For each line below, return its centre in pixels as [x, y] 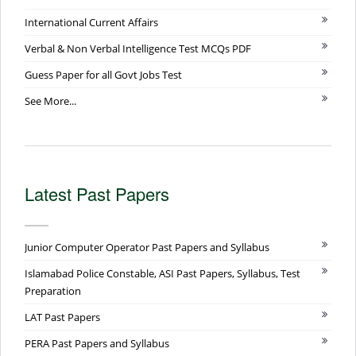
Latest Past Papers [97, 193]
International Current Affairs [91, 22]
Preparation [53, 290]
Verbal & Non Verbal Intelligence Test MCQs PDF [138, 48]
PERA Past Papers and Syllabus [97, 343]
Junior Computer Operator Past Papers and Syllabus [147, 247]
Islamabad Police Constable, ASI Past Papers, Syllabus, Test [163, 273]
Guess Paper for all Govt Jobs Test [103, 74]
